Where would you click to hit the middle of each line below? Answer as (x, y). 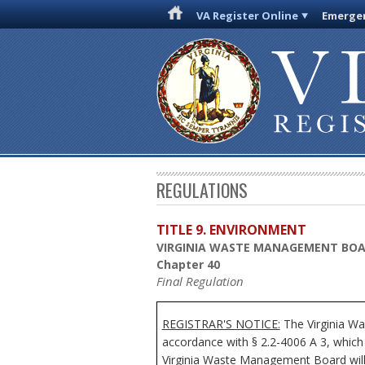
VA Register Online (248, 15)
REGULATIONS (202, 190)
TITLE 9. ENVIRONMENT (231, 230)
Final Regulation (200, 281)
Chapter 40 (188, 265)
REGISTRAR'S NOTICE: (221, 323)
